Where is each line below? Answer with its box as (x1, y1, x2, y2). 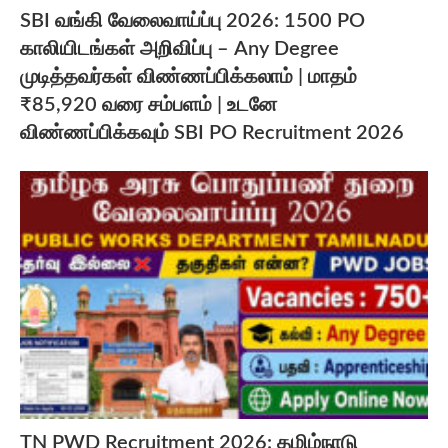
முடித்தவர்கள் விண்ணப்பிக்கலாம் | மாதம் (20, 66, 357, 87)
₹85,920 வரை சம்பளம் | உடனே (20, 94, 277, 115)
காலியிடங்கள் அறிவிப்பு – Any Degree (20, 38, 339, 59)
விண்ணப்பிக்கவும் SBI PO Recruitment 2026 (20, 122, 404, 143)
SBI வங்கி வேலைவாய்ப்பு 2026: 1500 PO (20, 10, 365, 31)
